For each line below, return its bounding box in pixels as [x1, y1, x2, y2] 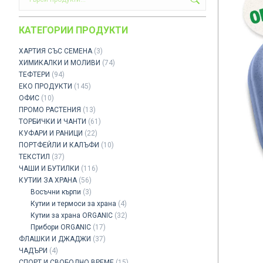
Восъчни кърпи [31, 188, 81, 196]
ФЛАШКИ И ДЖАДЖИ [19, 235, 91, 243]
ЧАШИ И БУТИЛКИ [19, 164, 79, 173]
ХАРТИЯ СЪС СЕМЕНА [19, 47, 92, 55]
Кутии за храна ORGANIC [31, 211, 113, 220]
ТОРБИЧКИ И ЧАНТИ [19, 117, 86, 126]
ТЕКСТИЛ [19, 153, 50, 161]
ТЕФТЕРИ [19, 70, 50, 79]
